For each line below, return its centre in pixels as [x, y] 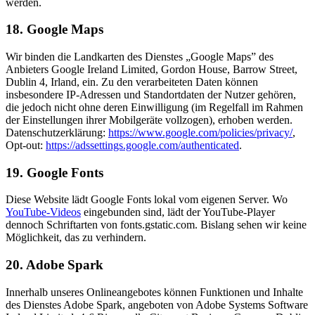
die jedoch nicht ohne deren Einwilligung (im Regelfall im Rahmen [154, 107]
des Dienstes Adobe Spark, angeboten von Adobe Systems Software [157, 304]
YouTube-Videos [43, 212]
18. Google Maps [54, 30]
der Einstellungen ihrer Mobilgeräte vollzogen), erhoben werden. [149, 120]
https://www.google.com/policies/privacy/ [200, 132]
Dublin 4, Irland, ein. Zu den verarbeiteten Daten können [132, 82]
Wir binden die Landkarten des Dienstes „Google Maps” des [140, 56]
